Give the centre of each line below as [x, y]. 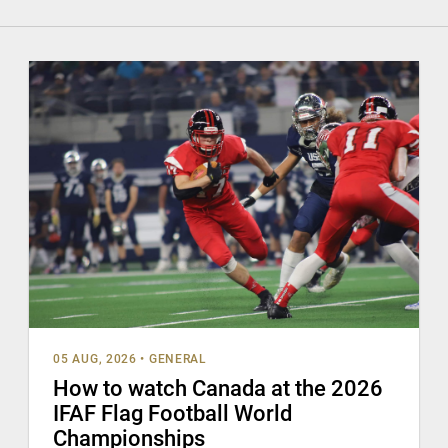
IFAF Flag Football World [173, 413]
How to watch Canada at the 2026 [218, 388]
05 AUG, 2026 [95, 358]
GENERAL [177, 358]
